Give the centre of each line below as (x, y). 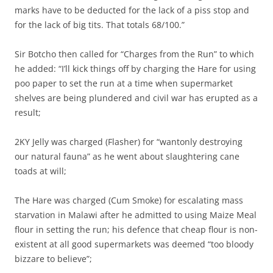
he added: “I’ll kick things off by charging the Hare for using (135, 69)
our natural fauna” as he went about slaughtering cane (127, 157)
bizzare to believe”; (53, 259)
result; (28, 113)
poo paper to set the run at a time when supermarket (124, 83)
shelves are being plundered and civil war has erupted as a (136, 98)
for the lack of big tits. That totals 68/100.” (100, 25)
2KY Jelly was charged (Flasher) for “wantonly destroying (129, 142)
